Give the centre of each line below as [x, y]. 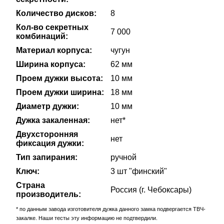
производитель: [49, 194]
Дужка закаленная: [53, 120]
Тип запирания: [47, 157]
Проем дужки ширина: [60, 92]
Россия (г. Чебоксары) [151, 190]
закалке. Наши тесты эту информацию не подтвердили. [87, 218]
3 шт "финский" [139, 171]
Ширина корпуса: [51, 64]
